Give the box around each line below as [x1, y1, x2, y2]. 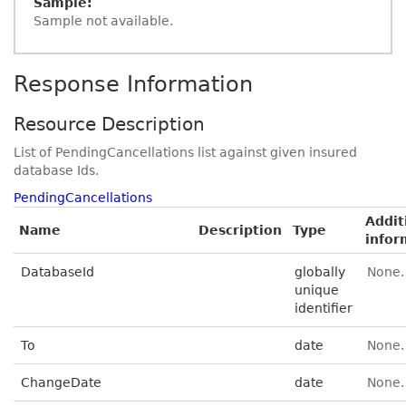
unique [295, 283, 339, 297]
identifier [295, 301, 353, 315]
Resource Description [14, 113, 205, 135]
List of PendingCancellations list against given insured [14, 145, 357, 159]
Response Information [14, 72, 253, 97]
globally [295, 265, 345, 279]
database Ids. [14, 163, 99, 178]
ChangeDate [21, 375, 101, 390]
